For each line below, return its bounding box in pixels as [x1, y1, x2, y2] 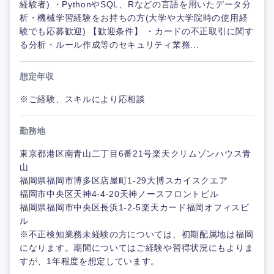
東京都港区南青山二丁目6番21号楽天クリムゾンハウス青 [20, 149, 251, 158]
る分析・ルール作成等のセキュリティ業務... [20, 40, 199, 50]
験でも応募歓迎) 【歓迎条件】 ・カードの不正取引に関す [20, 26, 254, 36]
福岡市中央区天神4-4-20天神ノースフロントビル [20, 189, 219, 199]
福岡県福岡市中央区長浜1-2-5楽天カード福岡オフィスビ [20, 202, 250, 212]
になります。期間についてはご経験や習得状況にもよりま [20, 243, 254, 253]
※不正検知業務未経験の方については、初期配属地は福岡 [20, 229, 254, 239]
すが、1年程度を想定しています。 [20, 256, 160, 266]
